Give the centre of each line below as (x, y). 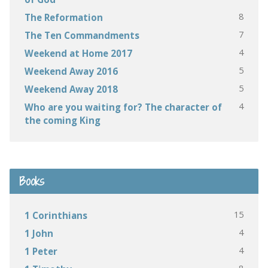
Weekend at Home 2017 (78, 53)
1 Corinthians (56, 215)
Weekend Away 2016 (71, 71)
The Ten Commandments (82, 35)
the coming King (62, 120)
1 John (39, 233)
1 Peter (41, 251)
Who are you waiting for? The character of (123, 107)
